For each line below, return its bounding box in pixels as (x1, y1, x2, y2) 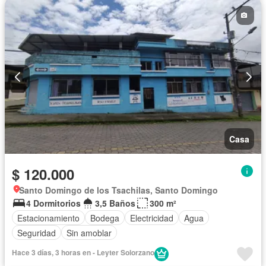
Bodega (90, 211, 119, 224)
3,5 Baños (95, 197, 135, 210)
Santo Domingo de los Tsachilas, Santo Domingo (19, 184, 218, 197)
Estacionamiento (17, 211, 80, 224)
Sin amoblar (66, 226, 112, 239)
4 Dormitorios (26, 197, 81, 210)
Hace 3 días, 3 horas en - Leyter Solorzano (12, 247, 154, 258)
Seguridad (17, 226, 56, 239)
